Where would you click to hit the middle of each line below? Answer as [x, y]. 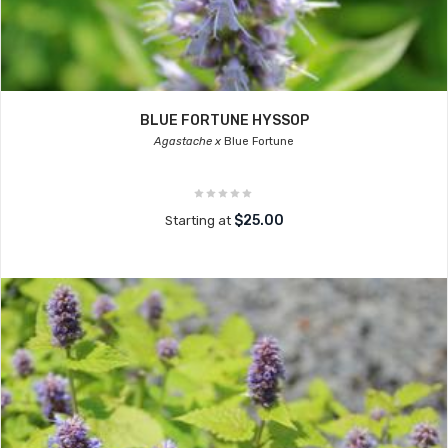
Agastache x [187, 141]
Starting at [199, 220]
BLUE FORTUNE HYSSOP [224, 120]
